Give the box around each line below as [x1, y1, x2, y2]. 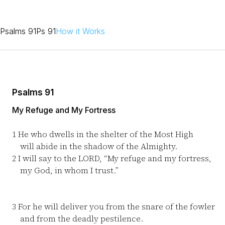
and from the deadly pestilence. [12, 213, 143, 224]
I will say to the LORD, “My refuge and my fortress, [16, 153, 211, 164]
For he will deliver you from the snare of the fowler [16, 201, 215, 212]
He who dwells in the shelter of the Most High [16, 129, 193, 140]
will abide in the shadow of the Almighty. [12, 141, 177, 152]
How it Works [56, 26, 105, 36]
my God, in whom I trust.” [12, 165, 119, 176]
